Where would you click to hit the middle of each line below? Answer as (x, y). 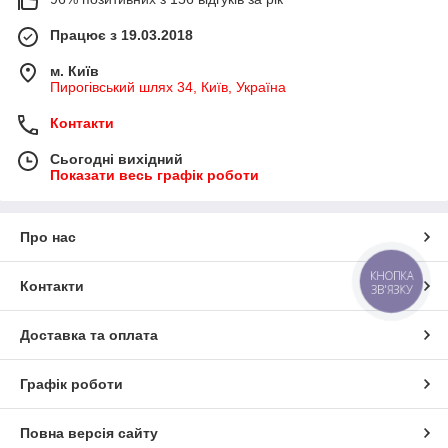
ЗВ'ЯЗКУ (391, 289)
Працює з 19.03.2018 (121, 35)
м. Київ (74, 71)
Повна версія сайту (89, 433)
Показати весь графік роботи (154, 175)
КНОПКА (392, 276)
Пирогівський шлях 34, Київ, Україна (168, 87)
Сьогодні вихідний (116, 159)
